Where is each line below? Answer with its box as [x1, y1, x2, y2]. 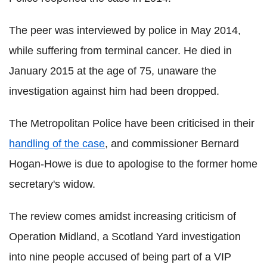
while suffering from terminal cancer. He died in [9, 44, 232, 57]
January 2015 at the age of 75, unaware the [9, 64, 216, 77]
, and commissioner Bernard [105, 137, 239, 150]
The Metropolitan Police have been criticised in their [9, 117, 254, 129]
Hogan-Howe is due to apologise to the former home [9, 157, 257, 170]
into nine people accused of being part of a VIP [9, 250, 231, 263]
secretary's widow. [9, 178, 95, 190]
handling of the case [9, 137, 105, 150]
